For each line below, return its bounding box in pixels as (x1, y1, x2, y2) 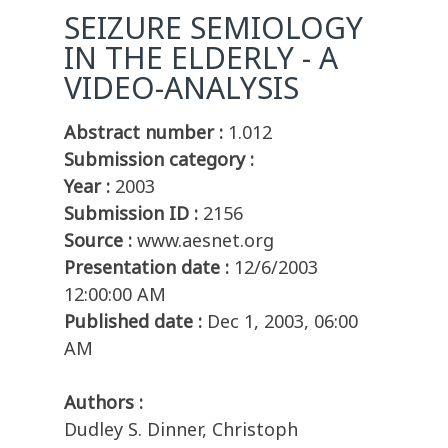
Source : (64, 228, 132, 253)
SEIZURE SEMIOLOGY (64, 7, 363, 49)
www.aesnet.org (137, 228, 274, 253)
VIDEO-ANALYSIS (64, 67, 299, 109)
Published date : (64, 309, 202, 334)
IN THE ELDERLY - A (64, 37, 338, 79)
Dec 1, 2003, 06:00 (207, 309, 358, 334)
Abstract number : (64, 120, 223, 145)
